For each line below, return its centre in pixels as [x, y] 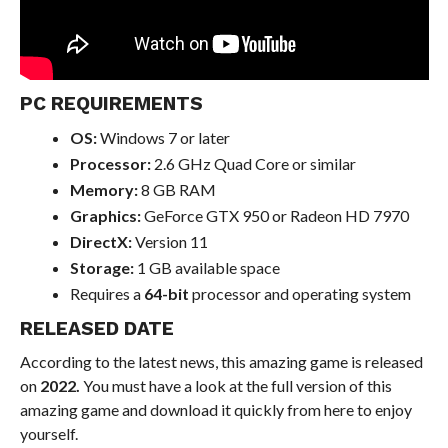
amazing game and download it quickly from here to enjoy [215, 409]
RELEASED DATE [96, 328]
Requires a [106, 293]
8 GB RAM [176, 189]
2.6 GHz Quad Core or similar [253, 163]
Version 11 [169, 241]
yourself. [48, 433]
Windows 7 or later [163, 137]
